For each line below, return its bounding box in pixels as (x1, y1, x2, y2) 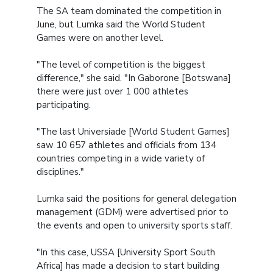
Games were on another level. (37, 31, 163, 44)
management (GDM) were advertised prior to (37, 205, 229, 218)
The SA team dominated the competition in (37, 4, 221, 17)
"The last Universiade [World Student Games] (37, 125, 230, 138)
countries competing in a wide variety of (37, 152, 205, 165)
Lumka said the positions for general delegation (37, 192, 236, 205)
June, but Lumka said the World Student (37, 18, 205, 30)
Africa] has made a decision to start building (37, 259, 219, 272)
